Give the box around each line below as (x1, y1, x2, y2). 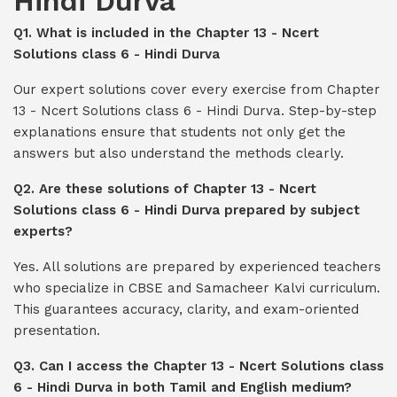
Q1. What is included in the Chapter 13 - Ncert (13, 25, 319, 41)
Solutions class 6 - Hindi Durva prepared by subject (13, 202, 360, 218)
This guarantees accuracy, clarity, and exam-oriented (13, 301, 359, 317)
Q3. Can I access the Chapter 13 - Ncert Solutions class (13, 358, 384, 374)
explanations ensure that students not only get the (13, 124, 346, 140)
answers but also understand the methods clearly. (13, 145, 344, 161)
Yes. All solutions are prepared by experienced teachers (13, 259, 381, 275)
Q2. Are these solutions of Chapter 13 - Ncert (13, 181, 316, 197)
